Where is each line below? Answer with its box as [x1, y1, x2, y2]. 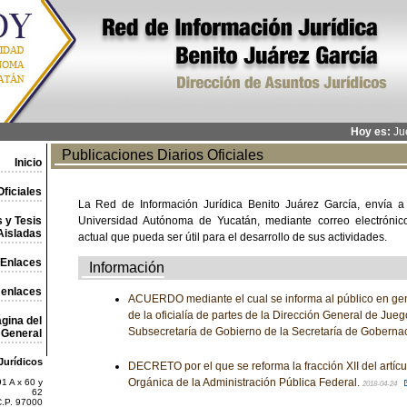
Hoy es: [350, 125, 391, 138]
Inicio [14, 156, 42, 169]
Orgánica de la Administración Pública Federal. [127, 376, 362, 389]
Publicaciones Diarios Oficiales [54, 147, 263, 163]
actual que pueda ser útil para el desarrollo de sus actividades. [77, 231, 387, 243]
